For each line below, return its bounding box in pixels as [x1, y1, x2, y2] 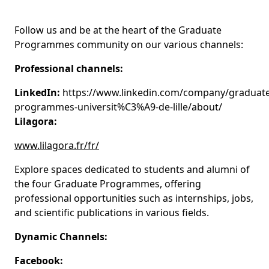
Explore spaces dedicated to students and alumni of [14, 163, 250, 176]
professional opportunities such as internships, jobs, [14, 192, 253, 205]
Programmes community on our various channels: [14, 38, 243, 51]
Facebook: [14, 254, 63, 267]
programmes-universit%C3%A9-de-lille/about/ [14, 100, 222, 113]
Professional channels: [14, 62, 123, 75]
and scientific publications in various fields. [14, 206, 211, 219]
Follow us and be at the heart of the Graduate [14, 23, 222, 37]
